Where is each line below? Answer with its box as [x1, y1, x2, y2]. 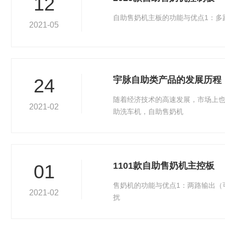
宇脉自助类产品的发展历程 [113, 75, 221, 85]
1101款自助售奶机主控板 [113, 161, 214, 171]
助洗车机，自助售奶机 [113, 107, 183, 116]
